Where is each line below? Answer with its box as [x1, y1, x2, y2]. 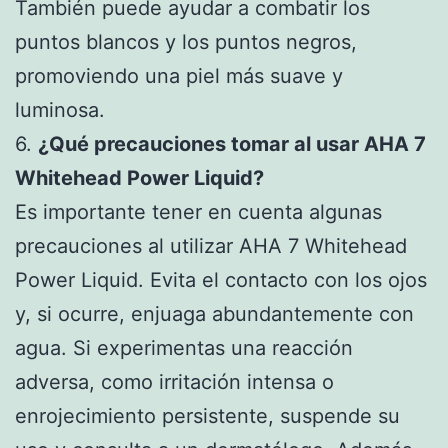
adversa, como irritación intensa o [15, 369, 334, 394]
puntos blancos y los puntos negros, [15, 29, 357, 54]
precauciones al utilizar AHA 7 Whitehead [15, 233, 407, 258]
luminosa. [15, 97, 105, 122]
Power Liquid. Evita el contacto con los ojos [15, 267, 427, 292]
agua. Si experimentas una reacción [15, 335, 353, 360]
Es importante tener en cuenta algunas [15, 199, 382, 224]
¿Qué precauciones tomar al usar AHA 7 [38, 131, 426, 156]
